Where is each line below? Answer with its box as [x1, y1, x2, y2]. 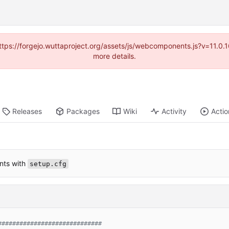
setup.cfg [30, 159, 66, 168]
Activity [162, 107, 187, 116]
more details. [93, 52, 136, 60]
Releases [12, 107, 42, 116]
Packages [66, 107, 100, 116]
